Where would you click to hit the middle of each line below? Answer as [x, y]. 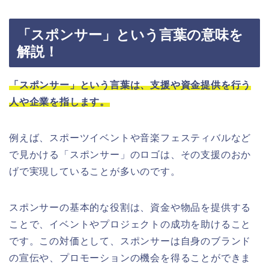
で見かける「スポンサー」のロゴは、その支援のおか [130, 154]
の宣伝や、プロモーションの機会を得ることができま [130, 258]
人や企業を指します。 [59, 101]
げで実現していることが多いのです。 [95, 171]
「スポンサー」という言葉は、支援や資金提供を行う [130, 85]
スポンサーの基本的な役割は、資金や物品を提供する [130, 207]
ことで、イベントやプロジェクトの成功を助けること [130, 224]
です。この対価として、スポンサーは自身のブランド [130, 241]
